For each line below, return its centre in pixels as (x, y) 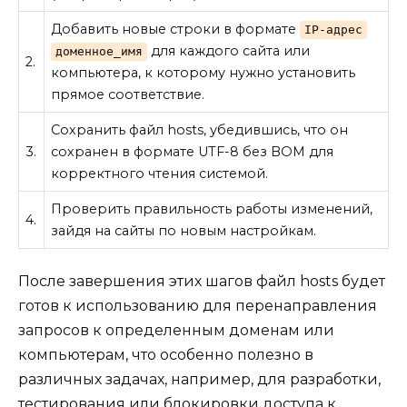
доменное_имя (99, 51)
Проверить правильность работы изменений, (212, 209)
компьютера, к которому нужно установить (203, 73)
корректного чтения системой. (160, 174)
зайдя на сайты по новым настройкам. (184, 231)
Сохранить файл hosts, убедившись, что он (200, 130)
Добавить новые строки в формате (176, 29)
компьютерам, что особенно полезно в (166, 354)
